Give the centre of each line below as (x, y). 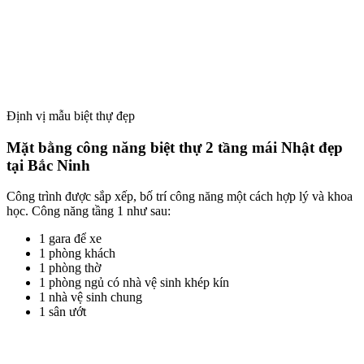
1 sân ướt (63, 312)
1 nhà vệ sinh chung (91, 297)
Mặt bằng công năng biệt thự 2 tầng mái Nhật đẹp (175, 147)
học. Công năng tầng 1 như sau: (89, 211)
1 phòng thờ (70, 268)
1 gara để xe (70, 239)
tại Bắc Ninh (48, 165)
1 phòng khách (77, 253)
